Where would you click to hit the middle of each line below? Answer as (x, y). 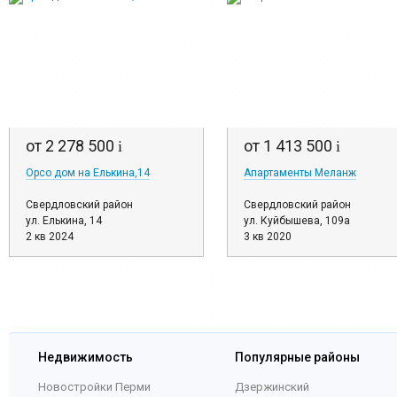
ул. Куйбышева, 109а (297, 221)
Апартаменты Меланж (300, 173)
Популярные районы (297, 358)
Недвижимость (86, 358)
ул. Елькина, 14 (64, 221)
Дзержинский (272, 387)
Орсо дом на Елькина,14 (88, 173)
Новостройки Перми (94, 387)
